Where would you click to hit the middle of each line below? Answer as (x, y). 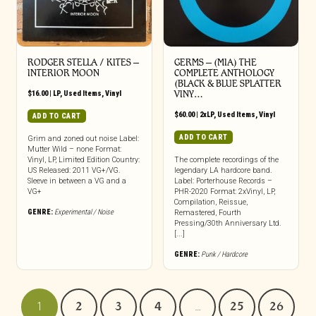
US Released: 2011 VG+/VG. (74, 170)
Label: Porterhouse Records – (223, 181)
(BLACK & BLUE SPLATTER (227, 83)
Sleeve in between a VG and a (77, 181)
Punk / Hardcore (224, 254)
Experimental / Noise (84, 212)
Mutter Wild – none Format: (74, 149)
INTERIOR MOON (63, 73)
